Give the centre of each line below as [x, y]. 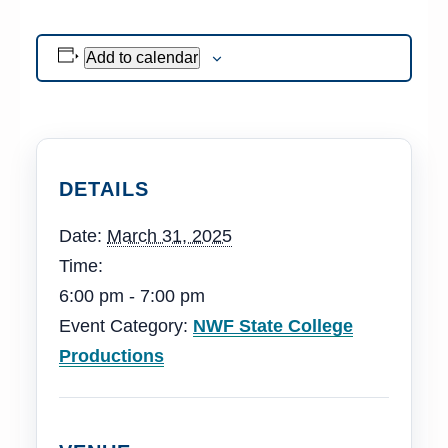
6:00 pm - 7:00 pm [132, 295]
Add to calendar [141, 58]
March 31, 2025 [169, 235]
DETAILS [104, 188]
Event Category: [123, 325]
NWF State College [273, 325]
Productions [111, 355]
